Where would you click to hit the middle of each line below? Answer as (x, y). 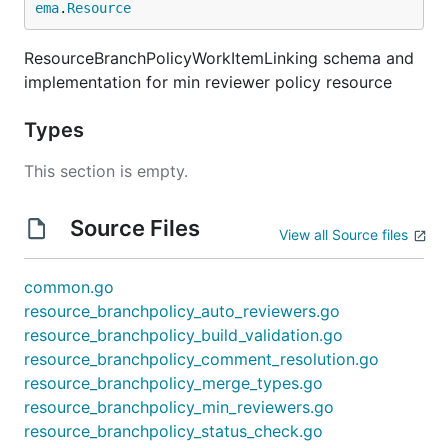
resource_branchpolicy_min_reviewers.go (179, 407)
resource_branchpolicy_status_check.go (173, 431)
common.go (69, 287)
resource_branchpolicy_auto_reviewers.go (182, 311)
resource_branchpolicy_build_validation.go (183, 335)
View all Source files (343, 234)
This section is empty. (106, 171)
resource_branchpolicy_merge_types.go (173, 383)
